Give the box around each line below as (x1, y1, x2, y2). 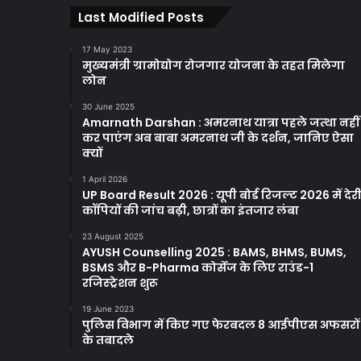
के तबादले (82, 332, 134, 349)
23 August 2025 (82, 231, 143, 242)
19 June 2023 (82, 304, 134, 314)
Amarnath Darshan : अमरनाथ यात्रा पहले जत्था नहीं (82, 114, 359, 131)
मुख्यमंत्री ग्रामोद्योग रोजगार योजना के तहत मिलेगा (82, 57, 345, 74)
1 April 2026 (82, 174, 127, 185)
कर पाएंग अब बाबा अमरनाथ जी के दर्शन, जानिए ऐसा (82, 130, 354, 147)
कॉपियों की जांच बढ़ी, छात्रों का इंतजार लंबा (82, 202, 299, 219)
